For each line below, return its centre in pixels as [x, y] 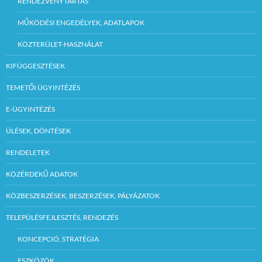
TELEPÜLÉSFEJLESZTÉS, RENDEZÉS [62, 218]
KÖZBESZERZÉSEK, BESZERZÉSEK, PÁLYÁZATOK [83, 196]
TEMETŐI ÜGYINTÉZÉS [43, 88]
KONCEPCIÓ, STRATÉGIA [58, 239]
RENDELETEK [28, 153]
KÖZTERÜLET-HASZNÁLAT [60, 44]
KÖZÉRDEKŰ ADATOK [42, 174]
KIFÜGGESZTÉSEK [35, 66]
